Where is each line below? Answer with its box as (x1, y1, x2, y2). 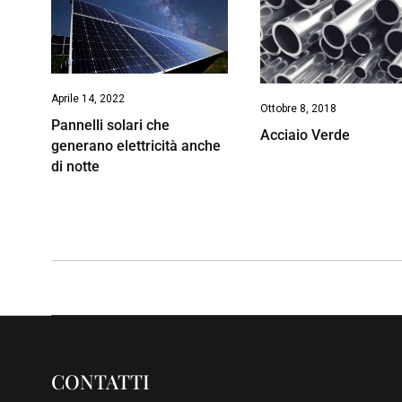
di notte (51, 157, 100, 175)
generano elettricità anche (51, 136, 221, 154)
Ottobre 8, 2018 (260, 102, 337, 116)
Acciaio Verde (260, 127, 351, 144)
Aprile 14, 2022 (51, 92, 125, 105)
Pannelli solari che (51, 116, 170, 134)
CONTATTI (51, 368, 150, 396)
